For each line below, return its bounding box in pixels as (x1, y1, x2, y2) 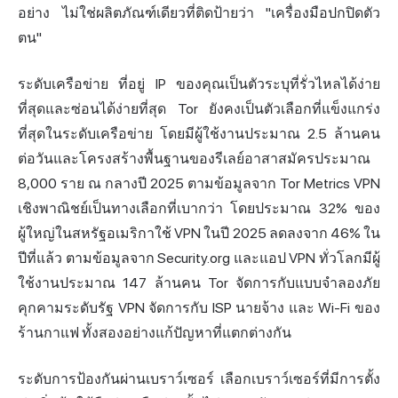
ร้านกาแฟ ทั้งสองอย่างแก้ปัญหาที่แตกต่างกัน (18, 324, 291, 342)
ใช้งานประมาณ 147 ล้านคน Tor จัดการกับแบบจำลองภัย (18, 275, 380, 292)
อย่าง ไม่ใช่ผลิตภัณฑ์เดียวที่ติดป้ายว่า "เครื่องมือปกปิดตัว (18, 4, 380, 22)
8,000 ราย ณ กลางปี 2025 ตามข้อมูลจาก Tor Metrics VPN (18, 175, 380, 193)
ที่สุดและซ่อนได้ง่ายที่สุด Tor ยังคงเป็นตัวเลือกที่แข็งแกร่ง (18, 100, 380, 118)
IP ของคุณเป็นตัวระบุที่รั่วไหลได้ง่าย (145, 76, 381, 93)
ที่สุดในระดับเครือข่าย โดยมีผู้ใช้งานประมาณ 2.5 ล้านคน (18, 125, 380, 143)
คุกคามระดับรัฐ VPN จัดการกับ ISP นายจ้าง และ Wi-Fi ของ (18, 299, 380, 317)
